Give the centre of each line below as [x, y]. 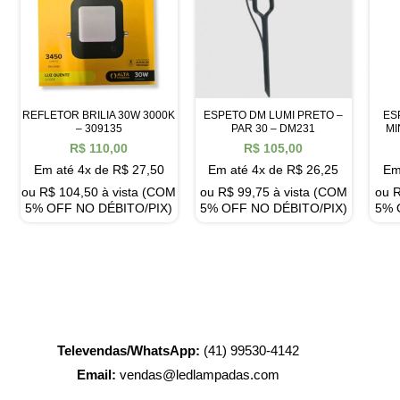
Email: [97, 374]
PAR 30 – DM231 [274, 128]
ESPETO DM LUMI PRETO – [274, 115]
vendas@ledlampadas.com [198, 374]
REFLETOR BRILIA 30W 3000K [99, 115]
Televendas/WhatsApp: [129, 350]
